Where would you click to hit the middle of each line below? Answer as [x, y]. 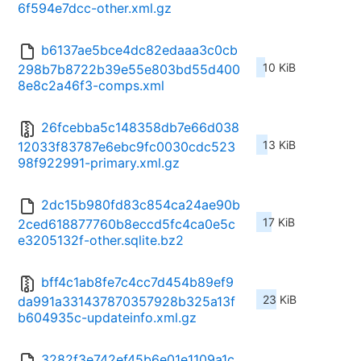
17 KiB [279, 222]
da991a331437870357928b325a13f [127, 302]
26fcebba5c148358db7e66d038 [140, 128]
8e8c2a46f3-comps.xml [91, 86]
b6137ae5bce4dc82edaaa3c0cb [139, 50]
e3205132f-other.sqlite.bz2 [101, 241]
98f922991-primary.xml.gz [99, 163]
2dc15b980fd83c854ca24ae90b [141, 205]
